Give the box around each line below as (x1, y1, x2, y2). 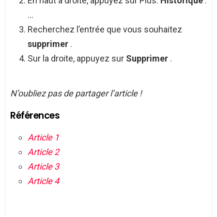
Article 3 (28, 161, 59, 172)
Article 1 (28, 132, 59, 143)
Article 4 (28, 176, 59, 186)
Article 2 (28, 147, 59, 157)
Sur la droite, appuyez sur (28, 53, 126, 64)
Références (10, 109, 60, 123)
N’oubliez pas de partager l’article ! (10, 88, 142, 99)
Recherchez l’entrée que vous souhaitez (28, 24, 182, 35)
